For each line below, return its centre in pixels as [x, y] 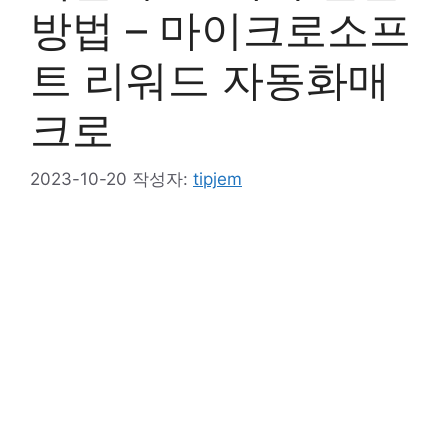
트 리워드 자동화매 [210, 80]
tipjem [217, 178]
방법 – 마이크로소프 [220, 30]
